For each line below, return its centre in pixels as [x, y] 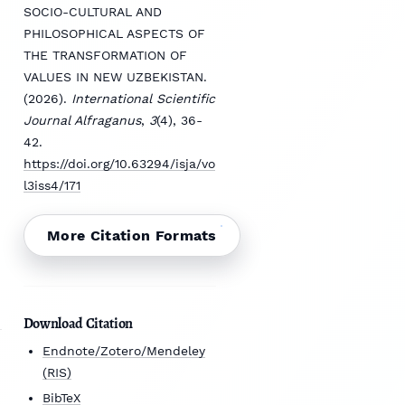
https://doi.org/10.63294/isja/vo [119, 164]
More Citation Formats [132, 235]
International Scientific [143, 99]
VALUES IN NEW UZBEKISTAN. [115, 77]
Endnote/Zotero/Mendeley [123, 351]
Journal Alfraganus [82, 121]
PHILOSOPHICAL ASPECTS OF [114, 34]
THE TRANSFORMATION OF [105, 56]
